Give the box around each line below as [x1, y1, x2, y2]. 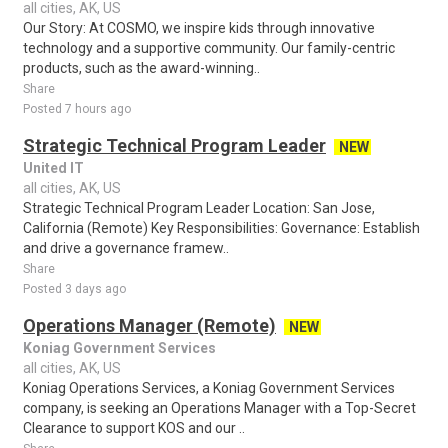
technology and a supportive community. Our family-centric [23, 40, 395, 56]
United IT [23, 160, 84, 176]
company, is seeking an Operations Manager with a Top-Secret [23, 400, 416, 416]
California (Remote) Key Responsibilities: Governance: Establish [23, 220, 420, 236]
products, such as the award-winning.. [23, 60, 260, 76]
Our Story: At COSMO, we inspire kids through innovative [23, 20, 375, 36]
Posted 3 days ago [23, 282, 126, 296]
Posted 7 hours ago [23, 102, 131, 116]
